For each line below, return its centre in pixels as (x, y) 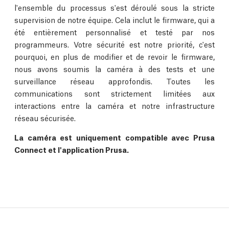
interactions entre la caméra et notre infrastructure (114, 106)
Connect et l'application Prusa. (72, 150)
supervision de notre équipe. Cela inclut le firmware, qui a (114, 20)
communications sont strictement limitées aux (114, 93)
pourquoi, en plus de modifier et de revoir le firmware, (114, 56)
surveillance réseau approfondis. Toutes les (114, 81)
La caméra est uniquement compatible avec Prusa (114, 137)
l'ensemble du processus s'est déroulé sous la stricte (114, 7)
